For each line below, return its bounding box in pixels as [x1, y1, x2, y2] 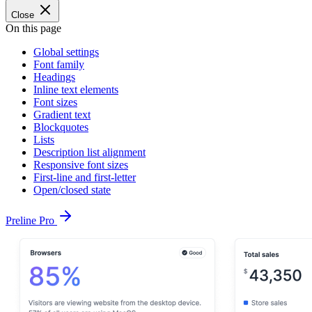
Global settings [33, 46, 99, 58]
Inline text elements [33, 84, 118, 95]
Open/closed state [33, 184, 111, 196]
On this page [6, 22, 61, 34]
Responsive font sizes [33, 159, 128, 171]
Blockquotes [33, 121, 88, 133]
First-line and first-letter [33, 171, 136, 183]
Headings [33, 71, 75, 83]
